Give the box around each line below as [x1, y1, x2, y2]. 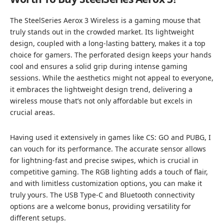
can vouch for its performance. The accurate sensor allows [10, 143, 206, 153]
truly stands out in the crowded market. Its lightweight [10, 26, 194, 36]
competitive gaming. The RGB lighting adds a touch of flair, [10, 166, 208, 176]
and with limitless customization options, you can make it [10, 178, 202, 188]
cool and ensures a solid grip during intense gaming [10, 61, 187, 71]
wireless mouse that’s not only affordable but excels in [10, 95, 192, 105]
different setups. [10, 212, 66, 222]
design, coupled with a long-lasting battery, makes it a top [10, 38, 205, 48]
